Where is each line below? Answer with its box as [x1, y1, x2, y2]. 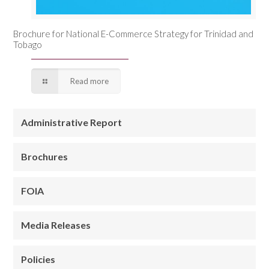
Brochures [21, 150, 68, 162]
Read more [70, 76, 109, 86]
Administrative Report [21, 116, 122, 128]
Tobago [13, 38, 43, 50]
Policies [21, 253, 56, 265]
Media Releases [21, 219, 91, 231]
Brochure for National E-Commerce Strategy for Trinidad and [13, 28, 254, 39]
